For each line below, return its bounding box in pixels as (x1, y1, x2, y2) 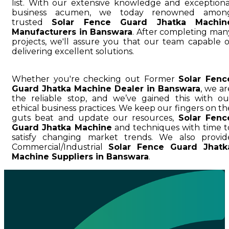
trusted (12, 17, 52, 27)
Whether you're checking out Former (12, 74, 179, 84)
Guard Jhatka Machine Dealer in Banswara (12, 83, 200, 94)
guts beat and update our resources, (12, 112, 178, 123)
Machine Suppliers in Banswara (12, 151, 149, 162)
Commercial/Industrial (12, 142, 108, 152)
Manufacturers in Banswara (12, 27, 133, 37)
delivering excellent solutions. (12, 46, 134, 56)
